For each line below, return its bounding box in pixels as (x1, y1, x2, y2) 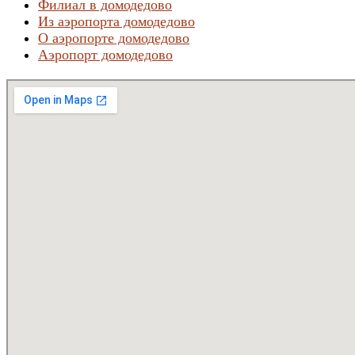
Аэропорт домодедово (38, 46, 173, 63)
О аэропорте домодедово (38, 29, 189, 46)
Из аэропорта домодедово (38, 13, 195, 29)
